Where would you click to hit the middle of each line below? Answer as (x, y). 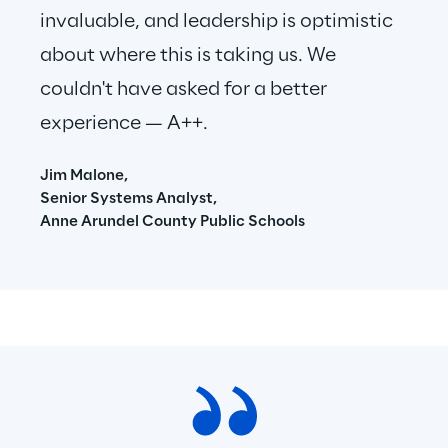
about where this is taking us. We (190, 56)
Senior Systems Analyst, (128, 199)
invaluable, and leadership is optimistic (218, 22)
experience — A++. (124, 124)
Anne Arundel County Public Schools (174, 222)
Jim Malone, (84, 176)
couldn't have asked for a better (185, 90)
